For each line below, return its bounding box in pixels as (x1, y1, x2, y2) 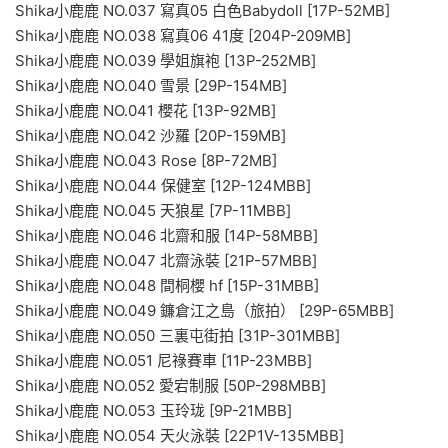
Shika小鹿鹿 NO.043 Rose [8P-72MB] (15, 150, 277, 170)
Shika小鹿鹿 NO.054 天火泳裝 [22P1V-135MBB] (15, 425, 344, 445)
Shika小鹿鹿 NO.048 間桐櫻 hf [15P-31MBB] (15, 275, 319, 295)
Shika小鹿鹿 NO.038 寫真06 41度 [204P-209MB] (15, 25, 351, 45)
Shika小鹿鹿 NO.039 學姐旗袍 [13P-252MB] (15, 50, 316, 70)
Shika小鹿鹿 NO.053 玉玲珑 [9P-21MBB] (15, 400, 292, 420)
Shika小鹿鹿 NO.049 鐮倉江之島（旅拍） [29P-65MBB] (15, 300, 394, 320)
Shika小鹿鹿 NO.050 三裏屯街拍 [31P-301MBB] (15, 325, 340, 345)
